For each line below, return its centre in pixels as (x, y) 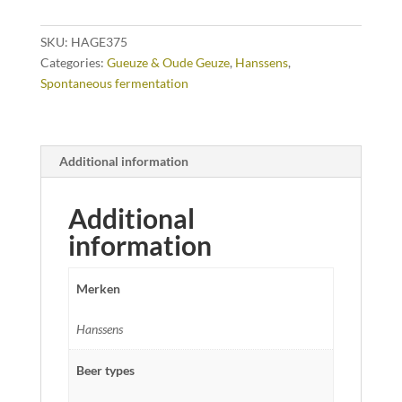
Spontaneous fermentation (114, 83)
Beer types (105, 371)
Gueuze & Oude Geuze (168, 63)
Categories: (73, 63)
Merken (98, 289)
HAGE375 (99, 42)
